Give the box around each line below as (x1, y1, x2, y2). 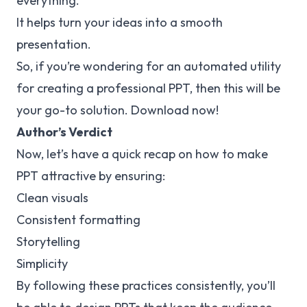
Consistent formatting (16, 212, 140, 228)
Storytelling (16, 234, 80, 250)
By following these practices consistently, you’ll (16, 278, 275, 294)
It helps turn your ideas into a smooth (16, 14, 223, 31)
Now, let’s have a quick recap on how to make (16, 146, 268, 162)
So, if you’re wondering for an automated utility (16, 58, 281, 75)
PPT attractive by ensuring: (16, 168, 165, 184)
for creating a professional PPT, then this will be (16, 80, 280, 97)
